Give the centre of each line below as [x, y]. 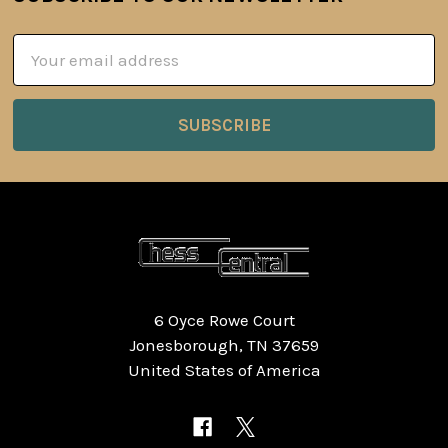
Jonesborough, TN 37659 [224, 344]
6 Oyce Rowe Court [224, 319]
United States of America [224, 369]
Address [43, 70]
